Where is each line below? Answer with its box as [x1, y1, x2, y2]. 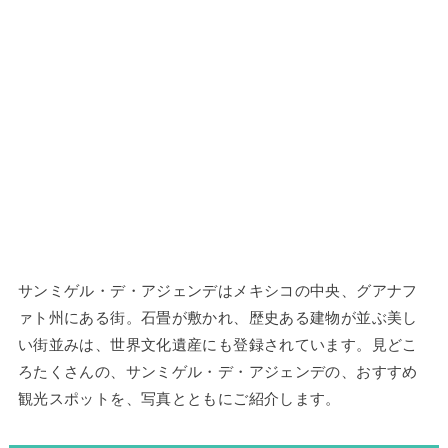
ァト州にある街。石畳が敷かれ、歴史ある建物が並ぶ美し [17, 309, 418, 327]
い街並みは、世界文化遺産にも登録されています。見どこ [17, 336, 418, 354]
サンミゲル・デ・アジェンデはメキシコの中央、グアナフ [17, 282, 418, 300]
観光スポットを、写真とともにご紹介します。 [17, 390, 341, 408]
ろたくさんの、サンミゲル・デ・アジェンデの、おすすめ [17, 363, 418, 381]
